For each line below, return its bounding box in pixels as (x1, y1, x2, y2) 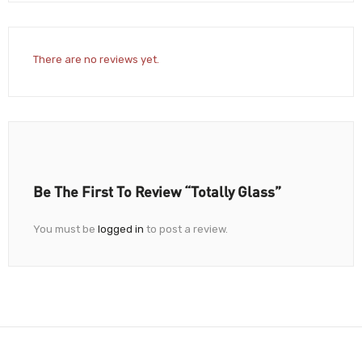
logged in (98, 222, 144, 235)
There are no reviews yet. (33, 53, 159, 65)
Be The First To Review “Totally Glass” (33, 182, 281, 200)
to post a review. (144, 222, 228, 235)
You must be (33, 222, 98, 235)
